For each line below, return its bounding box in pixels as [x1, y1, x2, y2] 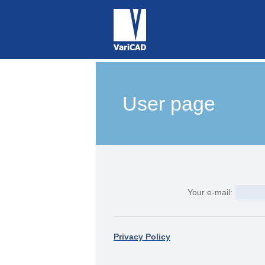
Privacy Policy [114, 232, 170, 242]
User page [122, 92, 215, 115]
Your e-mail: [188, 188, 235, 197]
